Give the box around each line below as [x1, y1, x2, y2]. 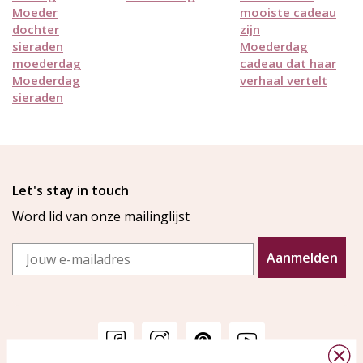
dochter [12, 21, 59, 38]
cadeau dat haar [240, 55, 336, 72]
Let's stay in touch [12, 181, 129, 200]
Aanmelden [267, 249, 338, 267]
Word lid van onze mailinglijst [12, 207, 190, 226]
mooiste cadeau [240, 4, 336, 21]
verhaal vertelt [240, 72, 327, 89]
